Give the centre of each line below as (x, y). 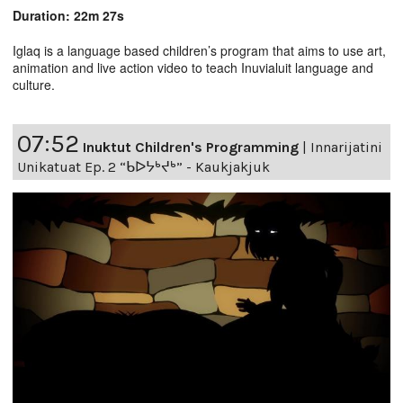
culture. (34, 84)
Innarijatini (346, 147)
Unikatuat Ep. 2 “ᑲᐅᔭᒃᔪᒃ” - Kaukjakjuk (143, 166)
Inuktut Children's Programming (191, 147)
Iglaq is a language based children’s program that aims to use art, (199, 50)
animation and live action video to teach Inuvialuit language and (193, 67)
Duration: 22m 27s (68, 15)
